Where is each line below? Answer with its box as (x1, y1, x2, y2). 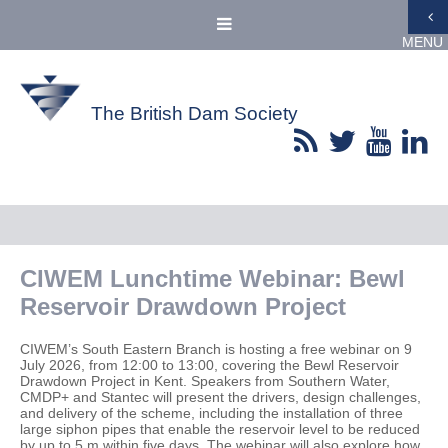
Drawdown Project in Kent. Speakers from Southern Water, (20, 373, 390, 389)
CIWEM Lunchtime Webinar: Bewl (20, 265, 405, 292)
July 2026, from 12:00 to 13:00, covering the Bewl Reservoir (20, 357, 399, 373)
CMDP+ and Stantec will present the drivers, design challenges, (20, 389, 421, 405)
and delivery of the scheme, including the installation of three (20, 405, 403, 421)
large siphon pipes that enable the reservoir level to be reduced (20, 421, 420, 437)
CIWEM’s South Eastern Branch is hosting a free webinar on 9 (20, 341, 412, 357)
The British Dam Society (91, 103, 298, 124)
